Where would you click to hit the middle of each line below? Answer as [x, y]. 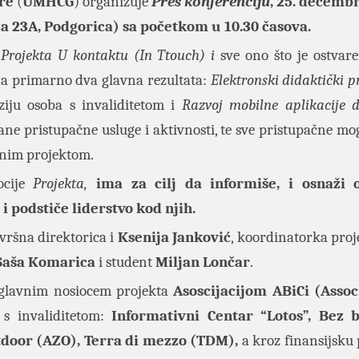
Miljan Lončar [203, 262]
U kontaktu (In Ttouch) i [136, 55]
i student [125, 262]
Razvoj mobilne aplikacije [263, 105]
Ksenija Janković [174, 237]
